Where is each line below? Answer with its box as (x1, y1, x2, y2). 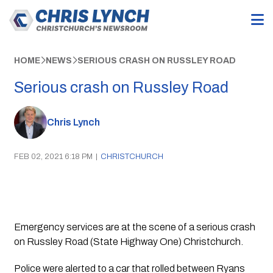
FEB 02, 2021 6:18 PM (13, 152, 93, 161)
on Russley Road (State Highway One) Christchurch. (13, 236, 243, 247)
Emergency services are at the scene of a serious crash (13, 221, 255, 232)
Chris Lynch (46, 117, 100, 128)
